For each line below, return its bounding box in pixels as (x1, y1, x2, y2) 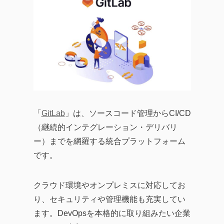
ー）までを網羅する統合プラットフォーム (33, 137, 185, 145)
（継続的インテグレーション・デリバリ (33, 123, 177, 131)
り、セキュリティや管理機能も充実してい (33, 195, 185, 203)
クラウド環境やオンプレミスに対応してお (33, 181, 185, 189)
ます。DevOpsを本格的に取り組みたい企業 (33, 209, 190, 217)
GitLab (41, 109, 65, 117)
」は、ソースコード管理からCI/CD (64, 109, 191, 117)
